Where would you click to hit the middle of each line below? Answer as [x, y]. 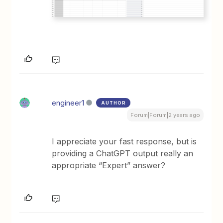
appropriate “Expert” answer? [109, 166]
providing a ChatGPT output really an [123, 154]
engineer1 [68, 103]
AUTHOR [114, 103]
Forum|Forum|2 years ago [165, 115]
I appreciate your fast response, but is [124, 142]
